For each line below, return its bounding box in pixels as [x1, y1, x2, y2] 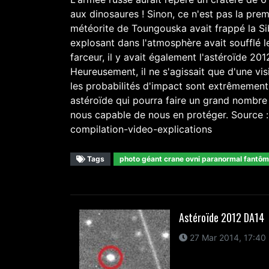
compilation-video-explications [70, 123, 212, 135]
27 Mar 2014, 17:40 [187, 232, 266, 243]
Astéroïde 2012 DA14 [178, 210, 264, 225]
